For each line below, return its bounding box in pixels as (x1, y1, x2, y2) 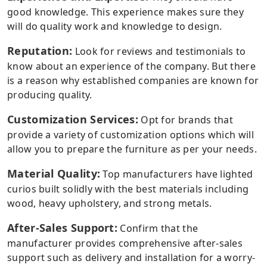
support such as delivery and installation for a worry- (7, 250, 256, 264)
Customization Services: (7, 111, 138, 126)
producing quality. (7, 88, 92, 101)
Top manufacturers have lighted (100, 167, 253, 181)
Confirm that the (117, 221, 198, 235)
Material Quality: (7, 166, 101, 181)
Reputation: (7, 43, 73, 58)
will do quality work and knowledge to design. (7, 19, 222, 33)
